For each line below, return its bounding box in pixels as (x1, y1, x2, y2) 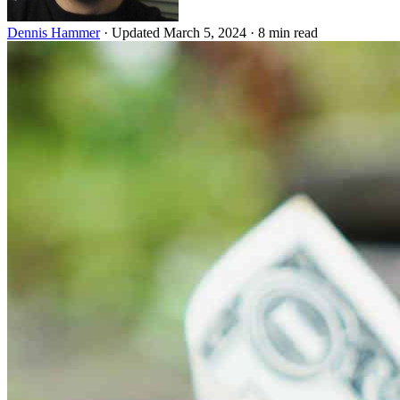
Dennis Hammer (7, 24, 100, 40)
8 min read (258, 24, 318, 40)
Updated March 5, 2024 (112, 24, 250, 40)
